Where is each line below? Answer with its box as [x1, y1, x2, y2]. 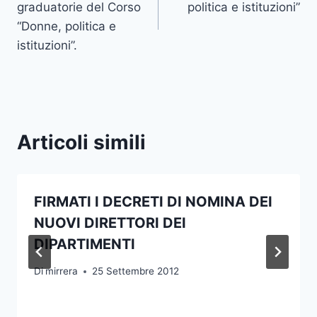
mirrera [45, 265, 79, 277]
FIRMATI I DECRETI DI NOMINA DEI [34, 192, 272, 210]
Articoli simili [17, 129, 146, 154]
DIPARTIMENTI [34, 235, 135, 253]
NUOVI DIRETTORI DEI [34, 214, 186, 231]
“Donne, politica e [17, 18, 116, 33]
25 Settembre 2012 [92, 265, 180, 277]
